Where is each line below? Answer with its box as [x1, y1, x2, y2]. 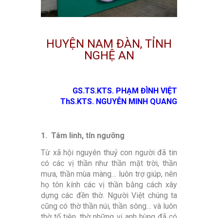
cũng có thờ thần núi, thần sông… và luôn [41, 201, 177, 211]
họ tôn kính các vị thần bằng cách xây [41, 180, 177, 190]
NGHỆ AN [84, 49, 134, 63]
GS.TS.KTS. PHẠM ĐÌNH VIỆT [73, 86, 177, 96]
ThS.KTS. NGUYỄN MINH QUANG [60, 97, 177, 107]
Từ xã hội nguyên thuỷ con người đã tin [41, 148, 177, 158]
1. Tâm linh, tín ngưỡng [41, 131, 125, 141]
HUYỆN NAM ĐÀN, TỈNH [46, 37, 172, 51]
